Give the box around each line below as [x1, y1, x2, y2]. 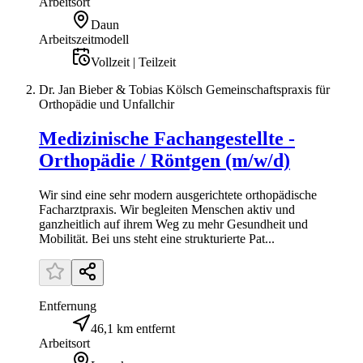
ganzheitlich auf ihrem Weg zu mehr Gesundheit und [39, 216, 308, 231]
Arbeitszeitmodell [39, 32, 129, 46]
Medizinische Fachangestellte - [39, 127, 295, 149]
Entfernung [39, 298, 96, 313]
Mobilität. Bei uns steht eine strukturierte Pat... [39, 231, 275, 246]
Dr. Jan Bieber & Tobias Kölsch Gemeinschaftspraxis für [39, 82, 330, 96]
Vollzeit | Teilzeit [91, 54, 176, 69]
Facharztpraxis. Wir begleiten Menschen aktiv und [39, 202, 295, 216]
